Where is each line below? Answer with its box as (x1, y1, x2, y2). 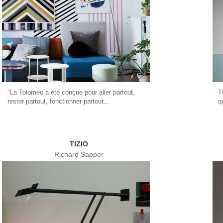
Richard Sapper (54, 150, 104, 158)
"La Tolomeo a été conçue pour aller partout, (7, 88, 135, 96)
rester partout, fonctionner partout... (7, 97, 110, 105)
